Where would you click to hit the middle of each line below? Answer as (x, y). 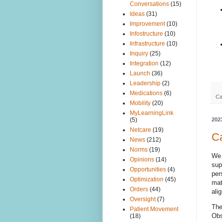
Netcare (140, 130)
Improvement (147, 24)
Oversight (143, 199)
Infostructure (146, 34)
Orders (139, 190)
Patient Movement (154, 209)
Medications (146, 93)
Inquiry (139, 54)
